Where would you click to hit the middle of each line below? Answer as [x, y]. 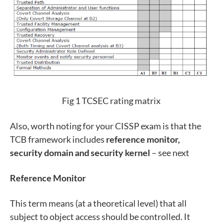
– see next [170, 152]
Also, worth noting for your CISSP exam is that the [106, 126]
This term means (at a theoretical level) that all [98, 203]
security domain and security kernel [80, 152]
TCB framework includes [58, 139]
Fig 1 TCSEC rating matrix [111, 100]
